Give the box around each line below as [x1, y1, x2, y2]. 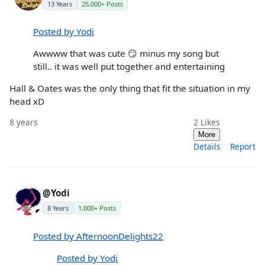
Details [193, 141, 221, 153]
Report [230, 141, 256, 153]
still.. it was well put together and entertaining [33, 60, 225, 73]
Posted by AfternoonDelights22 [33, 230, 163, 242]
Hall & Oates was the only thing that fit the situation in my [9, 82, 250, 95]
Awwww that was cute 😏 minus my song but [33, 47, 219, 60]
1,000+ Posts [78, 203, 116, 213]
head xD [9, 95, 44, 108]
